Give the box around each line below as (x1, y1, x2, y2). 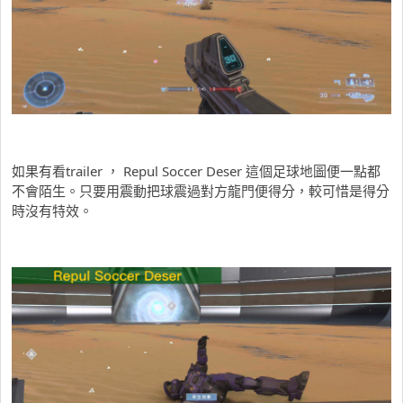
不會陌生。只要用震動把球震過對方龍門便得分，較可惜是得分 (12, 181, 390, 200)
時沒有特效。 (12, 201, 93, 219)
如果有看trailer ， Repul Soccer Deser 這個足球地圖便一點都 (12, 161, 381, 180)
